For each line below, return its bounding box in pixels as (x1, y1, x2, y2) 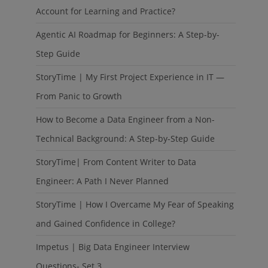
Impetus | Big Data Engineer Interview (36, 241, 190, 252)
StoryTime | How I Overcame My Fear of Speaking (36, 199, 234, 210)
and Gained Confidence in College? (36, 218, 176, 229)
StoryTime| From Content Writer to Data (36, 156, 197, 167)
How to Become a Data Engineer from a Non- (36, 114, 215, 125)
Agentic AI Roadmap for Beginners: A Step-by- (36, 29, 220, 40)
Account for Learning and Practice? (36, 5, 176, 17)
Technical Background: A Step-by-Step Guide (36, 133, 215, 144)
